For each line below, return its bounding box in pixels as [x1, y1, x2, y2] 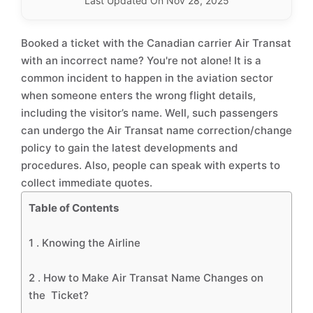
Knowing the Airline [42, 236, 140, 249]
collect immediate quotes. [21, 176, 152, 189]
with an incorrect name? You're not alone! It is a [21, 54, 261, 67]
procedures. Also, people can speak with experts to [21, 159, 280, 172]
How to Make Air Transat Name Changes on [43, 271, 263, 284]
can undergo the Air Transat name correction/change [21, 124, 292, 137]
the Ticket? [29, 289, 89, 302]
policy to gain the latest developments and [21, 141, 238, 154]
